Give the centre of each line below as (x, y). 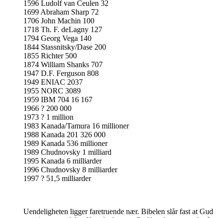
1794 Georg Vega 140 (57, 38)
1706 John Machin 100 (59, 21)
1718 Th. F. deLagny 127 (63, 30)
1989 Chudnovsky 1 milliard (67, 152)
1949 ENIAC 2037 (53, 82)
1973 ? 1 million (48, 117)
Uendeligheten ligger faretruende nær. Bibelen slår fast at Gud (118, 212)
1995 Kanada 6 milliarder (63, 161)
